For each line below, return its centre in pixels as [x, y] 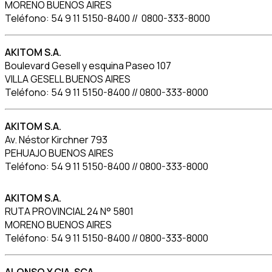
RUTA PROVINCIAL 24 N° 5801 [69, 212]
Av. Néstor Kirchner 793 [56, 140]
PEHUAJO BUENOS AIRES [59, 153]
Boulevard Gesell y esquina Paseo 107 [88, 66]
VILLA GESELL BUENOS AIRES [68, 79]
